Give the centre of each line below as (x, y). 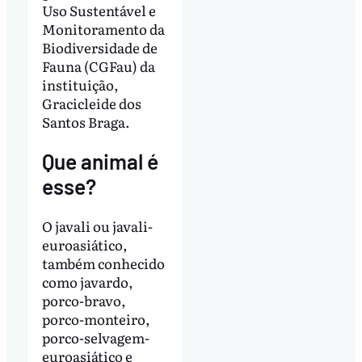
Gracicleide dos (91, 103)
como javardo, (87, 281)
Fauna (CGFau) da (98, 65)
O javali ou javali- (97, 225)
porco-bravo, (84, 300)
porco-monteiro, (96, 318)
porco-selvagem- (95, 337)
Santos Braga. (86, 121)
